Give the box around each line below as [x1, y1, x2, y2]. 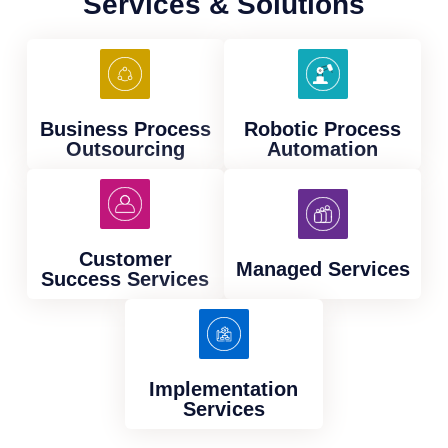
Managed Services [235, 257, 410, 280]
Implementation [149, 377, 299, 400]
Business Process [39, 117, 211, 140]
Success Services [41, 267, 210, 290]
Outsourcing [65, 137, 185, 160]
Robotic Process [244, 117, 402, 140]
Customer [78, 247, 172, 270]
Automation [267, 137, 379, 160]
